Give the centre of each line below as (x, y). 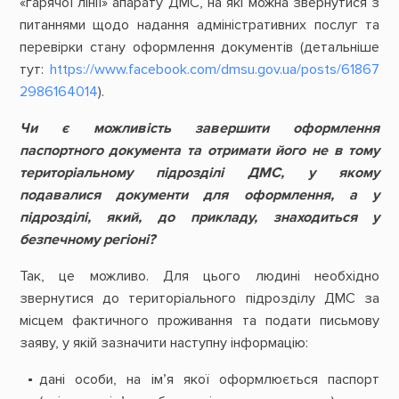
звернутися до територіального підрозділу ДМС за (199, 299)
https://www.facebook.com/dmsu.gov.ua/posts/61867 (215, 69)
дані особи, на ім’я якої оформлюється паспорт (209, 380)
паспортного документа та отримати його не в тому (199, 150)
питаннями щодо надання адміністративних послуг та (199, 24)
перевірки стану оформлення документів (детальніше (199, 47)
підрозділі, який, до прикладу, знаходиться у (199, 217)
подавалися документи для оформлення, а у (199, 195)
